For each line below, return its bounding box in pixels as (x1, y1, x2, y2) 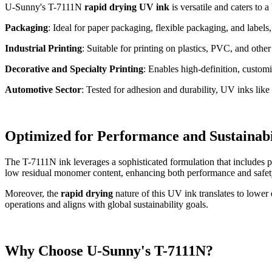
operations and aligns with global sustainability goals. (5, 199, 208, 210)
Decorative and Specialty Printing (5, 64, 143, 75)
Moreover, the (5, 188, 61, 199)
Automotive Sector (5, 84, 81, 95)
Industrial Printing (5, 43, 82, 54)
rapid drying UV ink (84, 2, 169, 13)
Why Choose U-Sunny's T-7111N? (5, 242, 213, 259)
